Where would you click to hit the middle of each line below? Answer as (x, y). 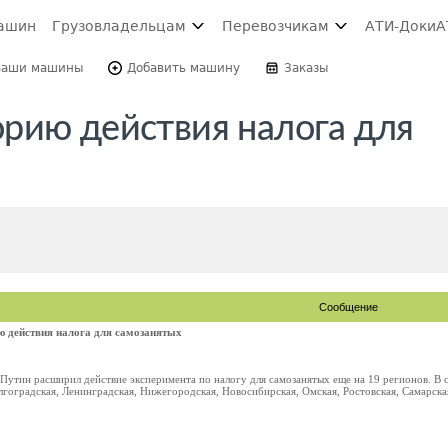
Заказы (306, 68)
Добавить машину (183, 68)
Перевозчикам (275, 26)
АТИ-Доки (400, 26)
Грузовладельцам (119, 26)
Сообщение (348, 307)
